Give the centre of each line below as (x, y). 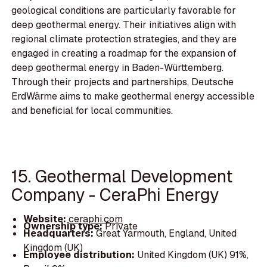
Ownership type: (64, 226)
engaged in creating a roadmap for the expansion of (124, 54)
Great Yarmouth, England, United (166, 234)
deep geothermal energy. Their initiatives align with (124, 25)
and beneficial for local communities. (92, 111)
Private (121, 226)
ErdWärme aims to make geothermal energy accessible (133, 97)
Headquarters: (59, 234)
